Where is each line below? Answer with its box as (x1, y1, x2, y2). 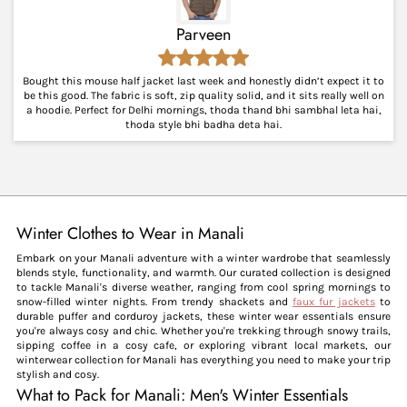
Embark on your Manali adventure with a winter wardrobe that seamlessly (16, 251, 391, 264)
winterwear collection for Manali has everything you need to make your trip (16, 352, 391, 366)
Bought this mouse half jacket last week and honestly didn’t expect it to (23, 74, 384, 87)
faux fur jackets (293, 294, 375, 308)
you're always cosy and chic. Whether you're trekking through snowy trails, (16, 323, 391, 337)
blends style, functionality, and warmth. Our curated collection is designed (16, 265, 391, 279)
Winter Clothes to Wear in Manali (16, 221, 244, 245)
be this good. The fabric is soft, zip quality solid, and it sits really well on (23, 88, 384, 102)
